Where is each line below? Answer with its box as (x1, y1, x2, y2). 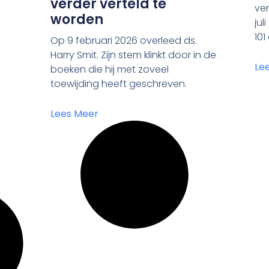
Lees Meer (50, 107, 99, 121)
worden (50, 10, 104, 29)
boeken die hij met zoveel (50, 62, 169, 77)
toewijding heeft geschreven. (50, 77, 187, 91)
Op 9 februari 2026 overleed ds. (50, 34, 198, 48)
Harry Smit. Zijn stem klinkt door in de (50, 48, 217, 62)
